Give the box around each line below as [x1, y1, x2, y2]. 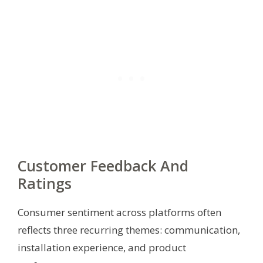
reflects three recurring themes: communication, [18, 222, 240, 237]
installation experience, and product [18, 240, 186, 254]
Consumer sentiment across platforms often [18, 205, 221, 219]
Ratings [18, 173, 72, 193]
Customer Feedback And [18, 155, 188, 176]
